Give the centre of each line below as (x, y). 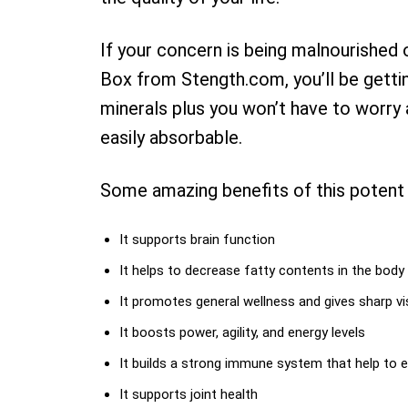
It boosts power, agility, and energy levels (242, 332)
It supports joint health (189, 394)
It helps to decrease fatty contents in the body (262, 270)
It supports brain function (197, 240)
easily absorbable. (171, 138)
